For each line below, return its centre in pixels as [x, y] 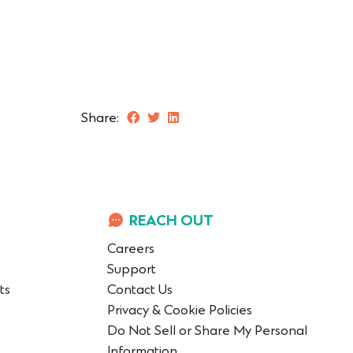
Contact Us [140, 291]
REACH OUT [171, 222]
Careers [131, 250]
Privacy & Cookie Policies [180, 311]
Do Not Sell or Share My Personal [207, 332]
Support [132, 270]
